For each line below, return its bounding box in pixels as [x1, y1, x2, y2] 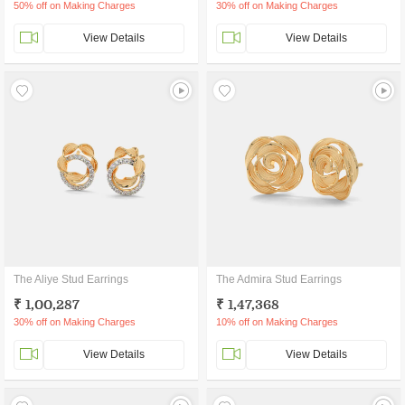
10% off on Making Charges [216, 316, 338, 327]
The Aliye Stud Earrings [14, 273, 128, 286]
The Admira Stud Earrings [216, 273, 342, 286]
